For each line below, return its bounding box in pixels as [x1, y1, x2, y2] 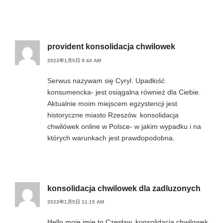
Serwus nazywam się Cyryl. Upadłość [47, 76, 165, 85]
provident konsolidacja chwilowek [47, 42, 175, 51]
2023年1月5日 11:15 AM [47, 199, 104, 205]
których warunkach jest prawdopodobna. [47, 133, 175, 142]
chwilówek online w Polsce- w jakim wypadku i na [47, 122, 201, 130]
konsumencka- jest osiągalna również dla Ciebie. [47, 88, 201, 96]
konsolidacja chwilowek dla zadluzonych [47, 184, 201, 193]
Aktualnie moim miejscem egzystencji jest [47, 99, 177, 108]
